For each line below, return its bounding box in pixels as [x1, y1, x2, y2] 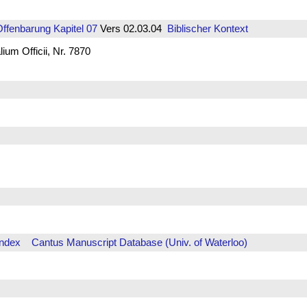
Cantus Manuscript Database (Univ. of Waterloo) [31, 236, 247, 248]
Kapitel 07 [50, 22, 97, 34]
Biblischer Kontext [167, 22, 248, 34]
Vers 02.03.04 [97, 22, 167, 34]
